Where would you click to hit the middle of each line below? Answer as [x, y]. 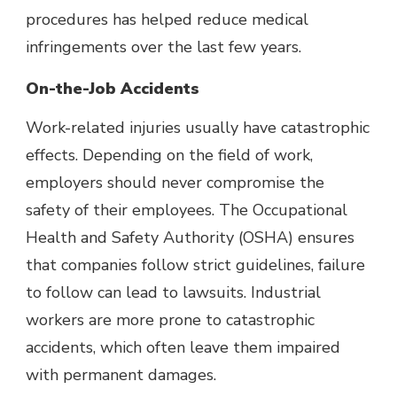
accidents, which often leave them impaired [183, 348]
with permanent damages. [123, 375]
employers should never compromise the [175, 183]
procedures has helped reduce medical [167, 20]
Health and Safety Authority [130, 238]
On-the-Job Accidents [113, 89]
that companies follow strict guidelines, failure [195, 265]
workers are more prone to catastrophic [170, 320]
